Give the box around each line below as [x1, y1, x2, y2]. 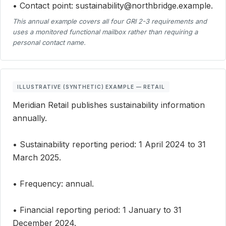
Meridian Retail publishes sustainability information [13, 100, 205, 110]
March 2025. [13, 152, 61, 163]
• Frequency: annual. [13, 179, 94, 189]
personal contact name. [13, 38, 86, 47]
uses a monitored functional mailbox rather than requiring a [13, 28, 198, 36]
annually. [13, 113, 47, 124]
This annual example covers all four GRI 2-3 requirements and [13, 17, 207, 26]
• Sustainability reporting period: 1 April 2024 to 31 [13, 139, 206, 150]
